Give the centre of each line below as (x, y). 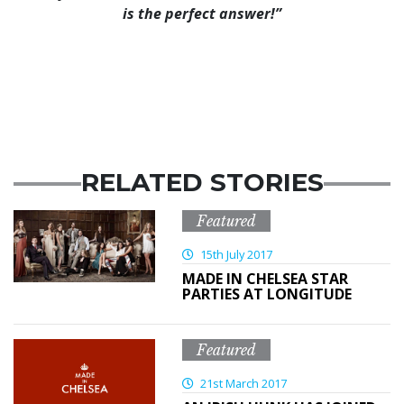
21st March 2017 (242, 384)
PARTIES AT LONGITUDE (266, 294)
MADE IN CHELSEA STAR (265, 279)
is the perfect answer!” (202, 14)
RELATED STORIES (202, 183)
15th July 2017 (234, 255)
